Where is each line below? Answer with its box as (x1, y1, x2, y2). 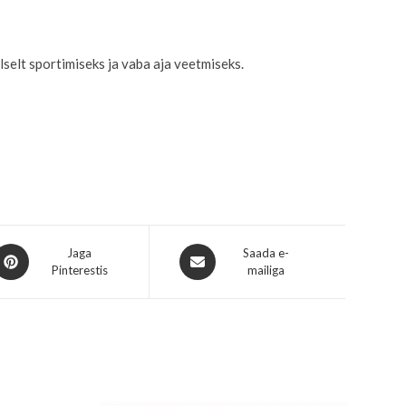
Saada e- (243, 246, 290, 261)
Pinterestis (51, 263, 108, 278)
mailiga (247, 263, 285, 278)
